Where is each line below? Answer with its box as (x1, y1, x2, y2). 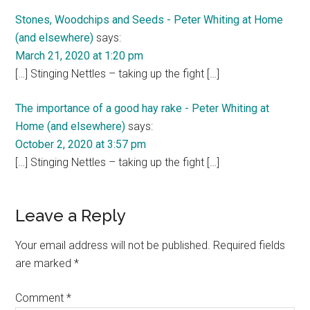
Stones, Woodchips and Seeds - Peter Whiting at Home (15, 13, 284, 26)
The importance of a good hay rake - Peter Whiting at (15, 102, 270, 115)
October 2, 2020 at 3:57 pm (15, 138, 147, 151)
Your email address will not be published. (15, 239, 211, 252)
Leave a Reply (15, 206, 127, 226)
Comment (15, 291, 67, 304)
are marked (15, 257, 75, 270)
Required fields (213, 239, 286, 252)
